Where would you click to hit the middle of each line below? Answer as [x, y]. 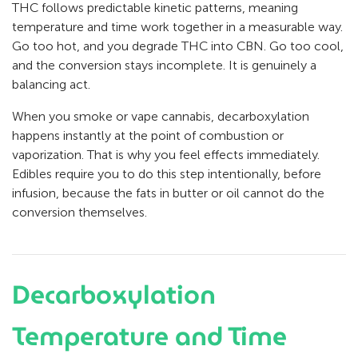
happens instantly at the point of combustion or [148, 136]
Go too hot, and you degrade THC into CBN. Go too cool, [178, 46]
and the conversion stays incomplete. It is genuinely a [164, 66]
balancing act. [51, 85]
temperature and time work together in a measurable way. [177, 27]
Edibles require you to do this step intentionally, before [167, 174]
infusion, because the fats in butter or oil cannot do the [168, 193]
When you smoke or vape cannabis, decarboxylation [161, 117]
